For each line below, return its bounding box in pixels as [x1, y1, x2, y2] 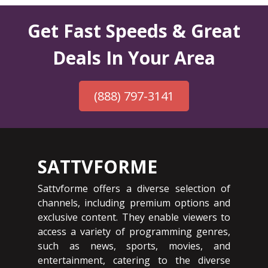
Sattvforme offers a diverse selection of [38, 181, 230, 195]
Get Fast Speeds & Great [28, 18, 240, 43]
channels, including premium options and [38, 196, 230, 209]
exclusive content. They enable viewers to [38, 210, 230, 224]
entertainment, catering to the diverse [38, 253, 230, 267]
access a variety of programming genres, [38, 224, 230, 238]
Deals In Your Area [53, 45, 215, 70]
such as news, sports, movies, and [38, 239, 230, 252]
